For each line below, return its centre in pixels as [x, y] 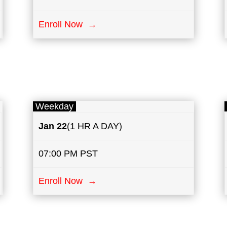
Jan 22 [53, 126]
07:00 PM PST [68, 154]
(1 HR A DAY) [95, 126]
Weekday [54, 107]
